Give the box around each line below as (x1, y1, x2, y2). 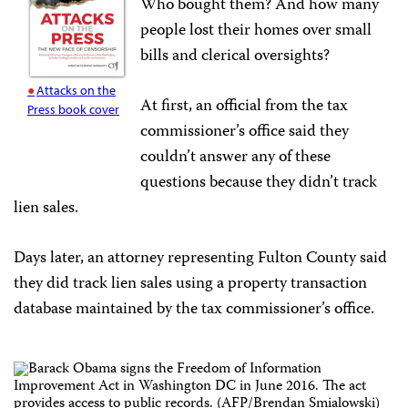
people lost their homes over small (140, 17, 372, 45)
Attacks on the (36, 81, 117, 98)
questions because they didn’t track (140, 169, 378, 197)
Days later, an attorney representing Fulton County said (14, 245, 387, 272)
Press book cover (27, 100, 119, 117)
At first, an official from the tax (140, 93, 349, 120)
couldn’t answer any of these (140, 144, 331, 171)
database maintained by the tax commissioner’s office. (14, 296, 374, 323)
